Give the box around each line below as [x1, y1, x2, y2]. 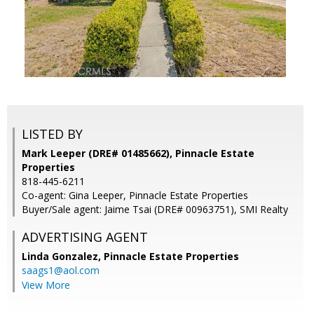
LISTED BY [22, 125, 83, 143]
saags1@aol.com [22, 264, 100, 278]
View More [22, 278, 70, 292]
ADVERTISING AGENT [22, 228, 148, 246]
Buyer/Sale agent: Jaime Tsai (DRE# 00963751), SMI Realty [22, 203, 288, 217]
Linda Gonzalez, [22, 250, 104, 264]
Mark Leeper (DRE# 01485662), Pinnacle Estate [22, 146, 254, 161]
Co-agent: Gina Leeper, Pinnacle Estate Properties [22, 189, 248, 203]
